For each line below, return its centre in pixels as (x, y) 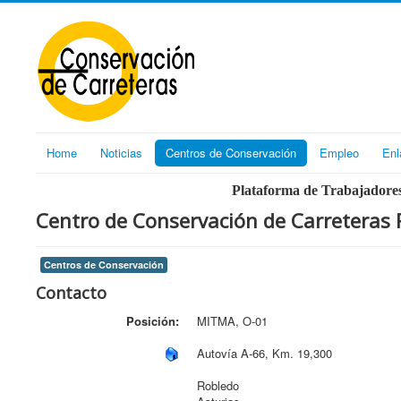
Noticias (121, 153)
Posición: (153, 321)
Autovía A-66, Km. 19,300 (264, 353)
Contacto (71, 293)
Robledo (218, 385)
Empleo (339, 153)
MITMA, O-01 (232, 321)
